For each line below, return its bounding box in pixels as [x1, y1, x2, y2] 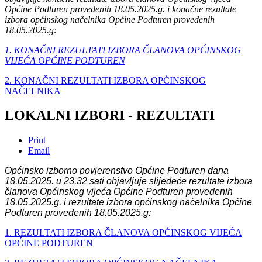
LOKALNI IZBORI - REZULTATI [5, 108, 215, 123]
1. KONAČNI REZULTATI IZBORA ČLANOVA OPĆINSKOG [5, 44, 241, 55]
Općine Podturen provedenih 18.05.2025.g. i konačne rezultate [5, 4, 236, 14]
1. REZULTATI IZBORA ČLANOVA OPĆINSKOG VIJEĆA [5, 227, 242, 238]
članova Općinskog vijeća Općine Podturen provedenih [5, 187, 233, 197]
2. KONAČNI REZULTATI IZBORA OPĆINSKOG [5, 75, 206, 85]
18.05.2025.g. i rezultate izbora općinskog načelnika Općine [5, 197, 252, 208]
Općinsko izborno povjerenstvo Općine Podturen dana [5, 166, 229, 176]
